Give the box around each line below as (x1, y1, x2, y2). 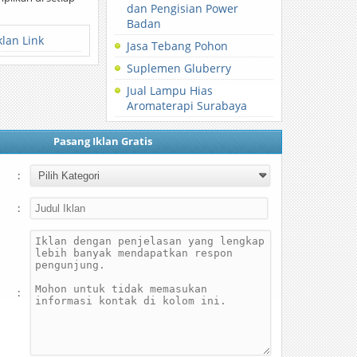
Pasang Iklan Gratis (53, 134, 152, 148)
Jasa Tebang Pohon (127, 38, 229, 53)
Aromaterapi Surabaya (127, 98, 248, 113)
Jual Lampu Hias (127, 83, 214, 98)
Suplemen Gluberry (127, 61, 232, 76)
